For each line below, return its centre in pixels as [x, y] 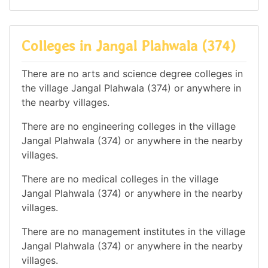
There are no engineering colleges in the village [129, 126]
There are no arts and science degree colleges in [132, 73]
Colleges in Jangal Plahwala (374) [129, 46]
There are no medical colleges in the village [120, 179]
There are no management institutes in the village [133, 231]
